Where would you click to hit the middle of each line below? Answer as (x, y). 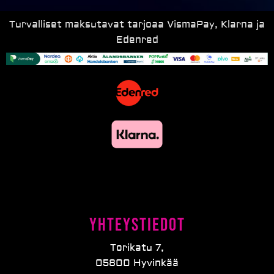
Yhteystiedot (137, 225)
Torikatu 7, (137, 248)
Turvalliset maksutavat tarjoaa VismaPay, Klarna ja (137, 25)
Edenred (137, 40)
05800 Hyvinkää (137, 263)
